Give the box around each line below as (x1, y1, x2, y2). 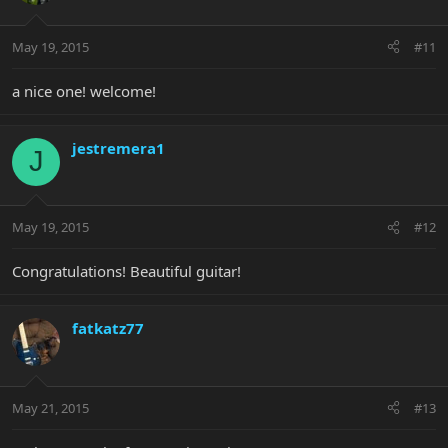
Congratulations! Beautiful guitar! (12, 261, 241, 282)
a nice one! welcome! (12, 80, 156, 101)
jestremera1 (72, 137, 165, 158)
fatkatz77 (72, 318, 144, 339)
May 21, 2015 (12, 398, 89, 417)
